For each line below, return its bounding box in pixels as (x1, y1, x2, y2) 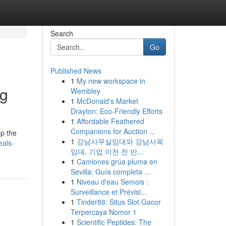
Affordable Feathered (76, 116, 144, 126)
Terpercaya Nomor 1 (70, 207, 137, 217)
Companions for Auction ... (70, 126, 155, 136)
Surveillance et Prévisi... (70, 187, 147, 197)
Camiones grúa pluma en (76, 156, 157, 166)
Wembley (70, 86, 100, 96)
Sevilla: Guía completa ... (70, 166, 150, 177)
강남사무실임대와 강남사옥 (76, 136, 163, 146)
